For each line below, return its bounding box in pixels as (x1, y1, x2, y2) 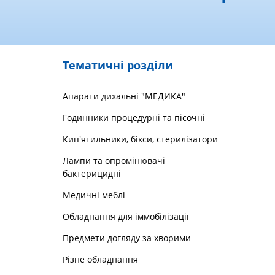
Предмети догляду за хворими (63, 232, 191, 244)
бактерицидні (63, 168, 121, 180)
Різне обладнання (63, 254, 138, 266)
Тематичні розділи (63, 58, 173, 73)
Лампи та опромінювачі (63, 155, 165, 167)
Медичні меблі (63, 189, 125, 201)
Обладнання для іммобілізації (63, 211, 189, 223)
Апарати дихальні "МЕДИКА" (63, 90, 185, 103)
